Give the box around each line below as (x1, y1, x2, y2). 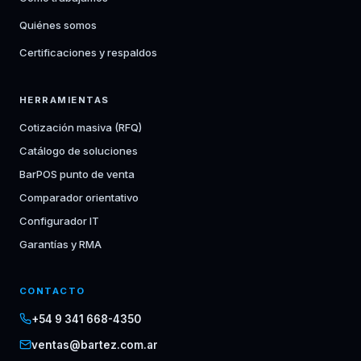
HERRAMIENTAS (19, 94, 110, 106)
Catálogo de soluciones (19, 144, 138, 157)
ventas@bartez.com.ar (31, 338, 158, 351)
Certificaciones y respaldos (19, 46, 157, 59)
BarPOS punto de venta (19, 168, 135, 180)
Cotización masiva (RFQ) (19, 121, 142, 134)
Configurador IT (19, 214, 99, 227)
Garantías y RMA (19, 238, 102, 251)
